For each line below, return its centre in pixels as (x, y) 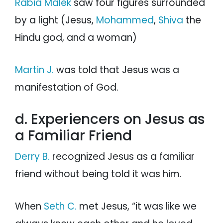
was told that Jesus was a (116, 70)
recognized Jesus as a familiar (122, 157)
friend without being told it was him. (98, 174)
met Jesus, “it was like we (137, 207)
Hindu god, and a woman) (76, 38)
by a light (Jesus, (56, 20)
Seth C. (60, 207)
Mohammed (125, 20)
